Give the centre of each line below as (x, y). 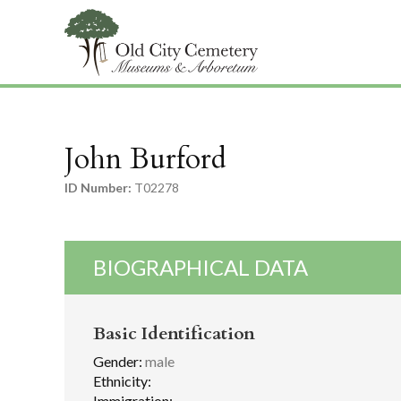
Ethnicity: (122, 380)
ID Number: (98, 188)
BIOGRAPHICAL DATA (200, 268)
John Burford (145, 159)
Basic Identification (174, 334)
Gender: (118, 362)
